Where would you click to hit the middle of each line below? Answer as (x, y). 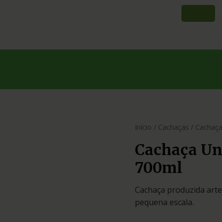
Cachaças (173, 127)
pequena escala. (164, 202)
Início (143, 127)
